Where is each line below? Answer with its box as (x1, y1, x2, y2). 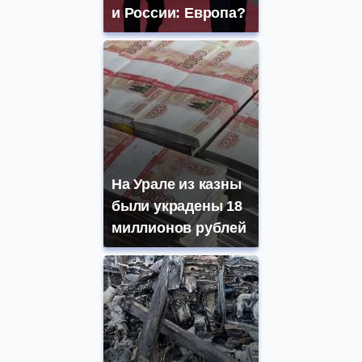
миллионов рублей (112, 220, 246, 237)
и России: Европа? (112, 5, 246, 22)
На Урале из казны (112, 176, 242, 193)
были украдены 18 (112, 198, 242, 215)
